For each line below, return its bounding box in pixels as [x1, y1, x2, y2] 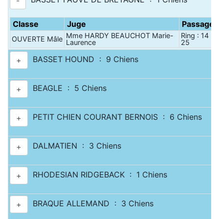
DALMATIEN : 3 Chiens [28, 141, 121, 151]
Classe [13, 19, 39, 29]
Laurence [66, 38, 96, 46]
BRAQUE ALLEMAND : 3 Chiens [28, 198, 153, 209]
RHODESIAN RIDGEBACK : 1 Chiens [28, 170, 167, 180]
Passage [182, 19, 214, 29]
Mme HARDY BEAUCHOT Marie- [66, 31, 174, 40]
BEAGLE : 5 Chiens [28, 83, 107, 93]
